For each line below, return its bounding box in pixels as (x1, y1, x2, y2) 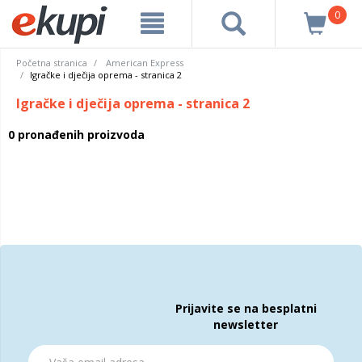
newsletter (213, 317, 278, 332)
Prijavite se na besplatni (175, 301, 317, 316)
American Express (106, 57, 183, 69)
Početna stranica (16, 57, 87, 69)
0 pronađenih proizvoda (8, 127, 145, 142)
